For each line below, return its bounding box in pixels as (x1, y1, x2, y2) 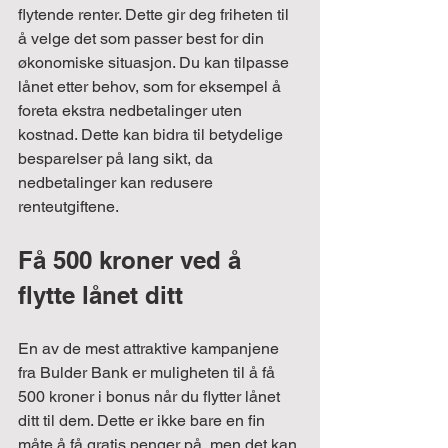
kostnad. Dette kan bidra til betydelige (18, 124, 287, 144)
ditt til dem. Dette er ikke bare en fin (18, 410, 269, 430)
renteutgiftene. (18, 196, 119, 216)
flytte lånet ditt (18, 280, 183, 309)
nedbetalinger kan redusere (18, 172, 217, 192)
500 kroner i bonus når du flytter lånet (18, 386, 284, 406)
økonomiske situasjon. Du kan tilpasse (18, 52, 293, 72)
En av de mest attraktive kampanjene (18, 338, 283, 358)
